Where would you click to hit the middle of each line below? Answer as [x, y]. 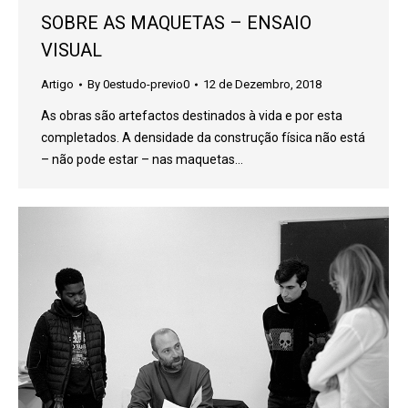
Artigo [57, 84]
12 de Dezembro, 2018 [262, 84]
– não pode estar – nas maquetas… [142, 159]
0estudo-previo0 [146, 84]
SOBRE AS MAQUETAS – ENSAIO [176, 23]
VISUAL [71, 50]
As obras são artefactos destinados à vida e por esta [192, 116]
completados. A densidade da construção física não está [203, 138]
